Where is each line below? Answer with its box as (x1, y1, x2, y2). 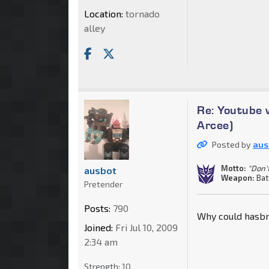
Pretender (84, 179, 122, 190)
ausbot (84, 165, 116, 177)
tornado (123, 8, 160, 20)
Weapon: (221, 172, 255, 183)
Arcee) (197, 118, 234, 133)
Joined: (84, 222, 113, 234)
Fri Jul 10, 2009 (113, 222, 178, 234)
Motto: (221, 163, 247, 173)
